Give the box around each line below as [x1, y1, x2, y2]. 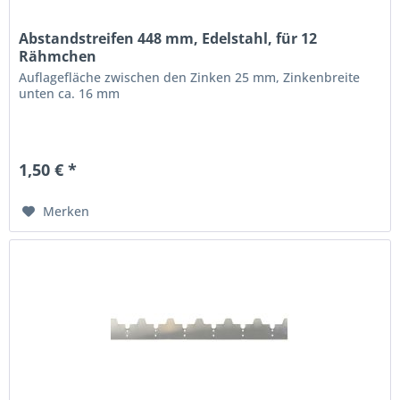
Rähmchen [19, 46, 97, 66]
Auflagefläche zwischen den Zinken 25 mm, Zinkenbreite [19, 68, 361, 86]
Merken [43, 202, 90, 220]
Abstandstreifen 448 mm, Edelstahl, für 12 [19, 28, 318, 48]
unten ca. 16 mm [19, 84, 121, 102]
